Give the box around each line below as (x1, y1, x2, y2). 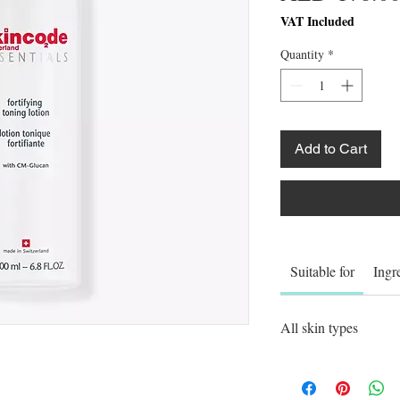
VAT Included (280, 11, 354, 30)
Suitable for (289, 261, 354, 280)
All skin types (280, 317, 358, 337)
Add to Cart (295, 139, 367, 157)
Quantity (280, 45, 324, 62)
